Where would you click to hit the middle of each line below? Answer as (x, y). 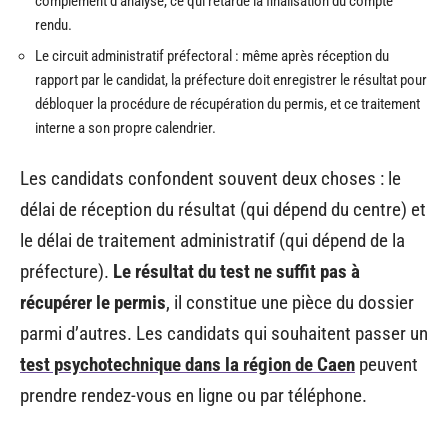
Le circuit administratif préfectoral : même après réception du (212, 56)
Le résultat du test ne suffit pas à (236, 271)
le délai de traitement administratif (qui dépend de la (212, 240)
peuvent (386, 364)
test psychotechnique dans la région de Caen (187, 364)
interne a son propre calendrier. (125, 128)
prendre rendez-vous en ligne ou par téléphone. (193, 395)
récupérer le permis (93, 302)
